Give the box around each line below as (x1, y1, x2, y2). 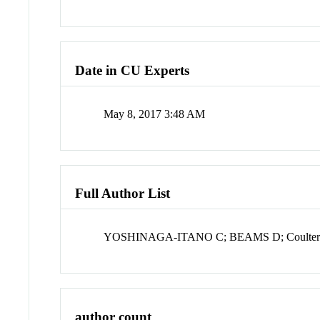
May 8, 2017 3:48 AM (104, 107, 206, 120)
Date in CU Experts (75, 63, 190, 79)
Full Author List (75, 186, 171, 201)
